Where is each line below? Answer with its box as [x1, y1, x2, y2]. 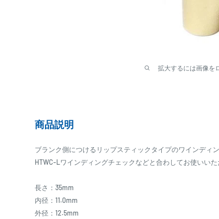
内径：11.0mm [35, 196, 78, 205]
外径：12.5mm [35, 209, 79, 218]
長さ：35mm [35, 183, 74, 192]
